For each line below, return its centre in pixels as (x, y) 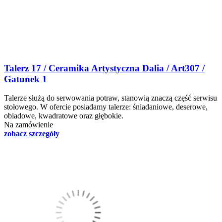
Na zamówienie (28, 125)
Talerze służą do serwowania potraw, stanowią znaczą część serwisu (111, 98)
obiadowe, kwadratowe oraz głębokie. (64, 116)
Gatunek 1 (26, 79)
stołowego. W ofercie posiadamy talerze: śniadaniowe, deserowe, (106, 107)
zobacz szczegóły (32, 134)
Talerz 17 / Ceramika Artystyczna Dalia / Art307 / (104, 68)
